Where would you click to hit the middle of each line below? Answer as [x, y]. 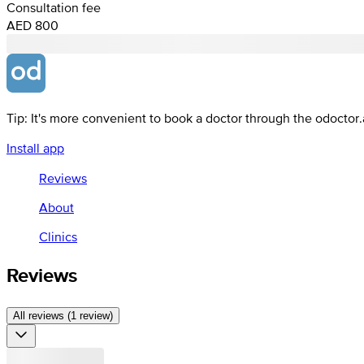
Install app [35, 147]
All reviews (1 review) [63, 315]
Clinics [58, 236]
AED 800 [32, 25]
